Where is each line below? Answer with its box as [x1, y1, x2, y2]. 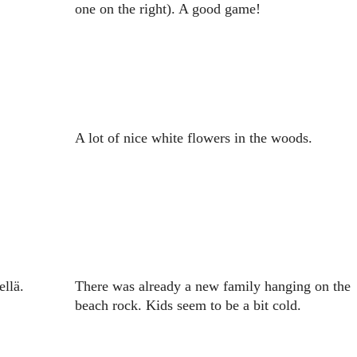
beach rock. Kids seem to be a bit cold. [74, 297, 301, 314]
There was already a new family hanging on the [74, 278, 351, 295]
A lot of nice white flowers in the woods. [74, 130, 312, 147]
